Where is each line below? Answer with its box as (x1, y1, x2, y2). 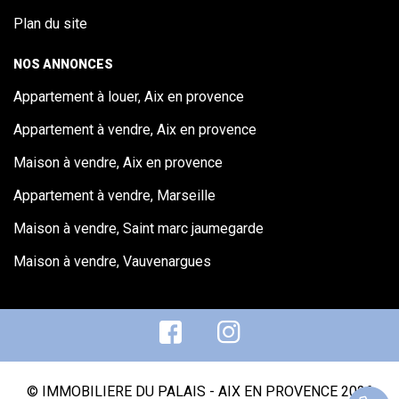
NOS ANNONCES (13, 56, 113, 71)
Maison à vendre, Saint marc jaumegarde (13, 219, 264, 237)
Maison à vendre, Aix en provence (13, 153, 223, 171)
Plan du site (13, 14, 87, 32)
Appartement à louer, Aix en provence (13, 87, 244, 105)
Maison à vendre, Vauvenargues (13, 252, 211, 270)
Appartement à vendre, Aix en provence (13, 120, 256, 138)
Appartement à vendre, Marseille (13, 186, 216, 204)
